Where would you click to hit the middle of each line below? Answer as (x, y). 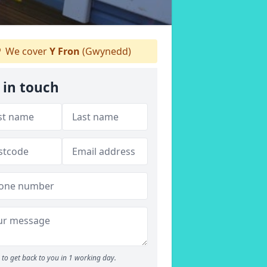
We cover (26, 51)
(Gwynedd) (105, 51)
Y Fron (64, 51)
